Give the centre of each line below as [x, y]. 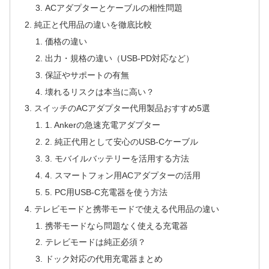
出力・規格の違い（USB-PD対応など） [119, 58]
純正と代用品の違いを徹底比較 [93, 25]
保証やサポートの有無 [87, 75]
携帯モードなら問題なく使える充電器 [116, 225]
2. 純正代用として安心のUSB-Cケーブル [121, 142]
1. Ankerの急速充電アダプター [102, 125]
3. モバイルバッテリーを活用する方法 [117, 159]
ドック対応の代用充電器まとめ [104, 259]
